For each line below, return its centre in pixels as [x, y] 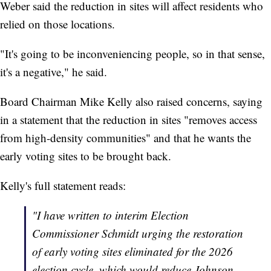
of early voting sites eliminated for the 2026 [132, 252]
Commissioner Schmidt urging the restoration [138, 233]
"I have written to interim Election [110, 215]
